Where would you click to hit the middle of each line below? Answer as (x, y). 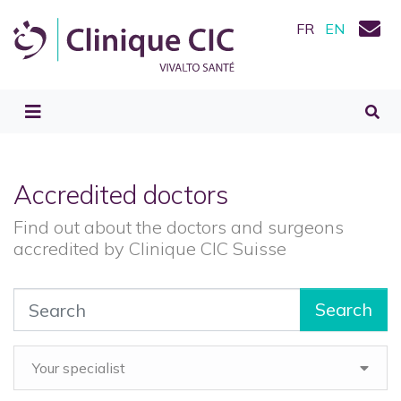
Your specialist (79, 368)
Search (344, 309)
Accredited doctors (121, 194)
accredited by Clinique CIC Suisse (150, 248)
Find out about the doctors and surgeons (179, 227)
